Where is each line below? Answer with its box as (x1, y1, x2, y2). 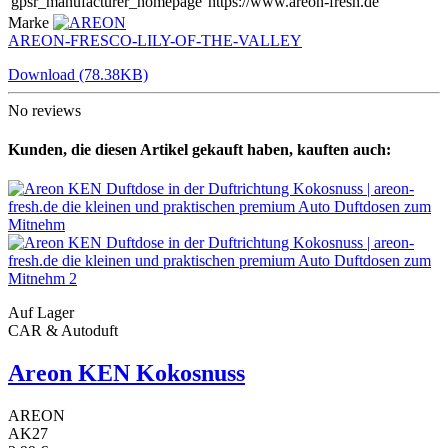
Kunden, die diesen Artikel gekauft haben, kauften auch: (8, 140, 391, 158)
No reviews (8, 101, 81, 119)
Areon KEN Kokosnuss (8, 360, 245, 387)
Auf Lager (8, 304, 74, 322)
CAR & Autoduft (8, 322, 118, 340)
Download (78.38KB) (8, 65, 148, 83)
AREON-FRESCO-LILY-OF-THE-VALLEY (8, 31, 302, 49)
